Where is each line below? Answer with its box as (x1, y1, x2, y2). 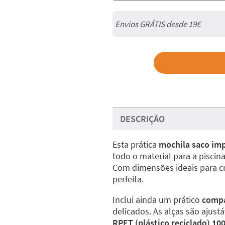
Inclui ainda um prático (113, 194, 202, 205)
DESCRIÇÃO (120, 113, 165, 125)
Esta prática (113, 139, 159, 150)
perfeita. (113, 173, 144, 185)
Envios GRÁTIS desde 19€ (115, 18, 200, 30)
